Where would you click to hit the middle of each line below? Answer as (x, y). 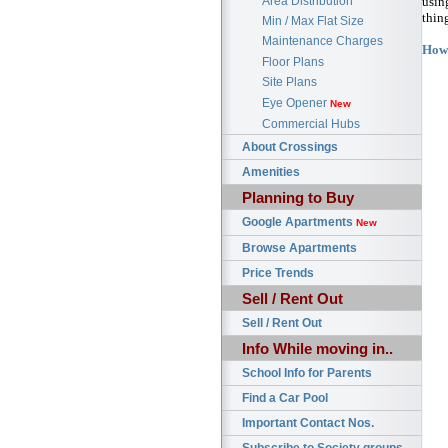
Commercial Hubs (311, 123)
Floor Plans (293, 61)
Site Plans (289, 82)
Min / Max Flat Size (313, 21)
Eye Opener (296, 102)
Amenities (271, 172)
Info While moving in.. (317, 349)
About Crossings (290, 147)
